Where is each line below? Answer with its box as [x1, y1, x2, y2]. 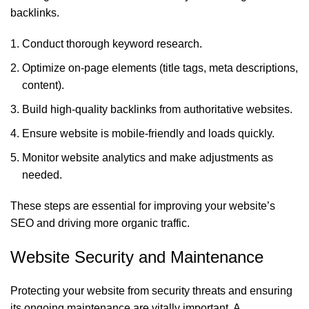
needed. [22, 168, 62, 181]
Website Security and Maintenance [10, 247, 263, 266]
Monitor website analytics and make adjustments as [22, 151, 273, 163]
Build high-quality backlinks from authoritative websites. [22, 103, 292, 115]
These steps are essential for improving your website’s [10, 199, 275, 212]
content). [22, 79, 64, 91]
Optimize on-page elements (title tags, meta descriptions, [22, 61, 298, 74]
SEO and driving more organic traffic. [10, 217, 190, 229]
